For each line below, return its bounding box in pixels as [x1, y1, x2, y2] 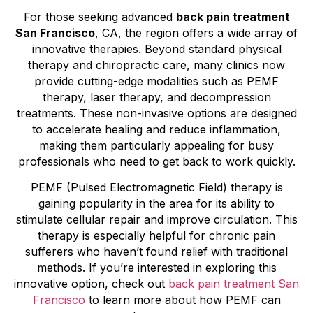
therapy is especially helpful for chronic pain [38, 228, 275, 243]
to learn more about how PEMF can [85, 293, 281, 307]
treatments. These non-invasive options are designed [16, 105, 297, 120]
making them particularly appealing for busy [39, 138, 274, 152]
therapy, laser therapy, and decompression [42, 89, 271, 104]
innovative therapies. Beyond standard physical [31, 41, 282, 56]
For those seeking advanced [23, 9, 176, 24]
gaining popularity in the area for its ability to [38, 196, 275, 211]
